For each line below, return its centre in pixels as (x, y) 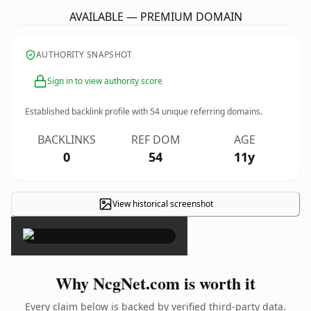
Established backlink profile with (87, 111)
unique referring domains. (211, 111)
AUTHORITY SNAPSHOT (84, 54)
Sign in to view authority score (105, 81)
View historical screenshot (162, 204)
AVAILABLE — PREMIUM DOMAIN (155, 17)
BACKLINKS (67, 140)
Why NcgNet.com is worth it (155, 283)
